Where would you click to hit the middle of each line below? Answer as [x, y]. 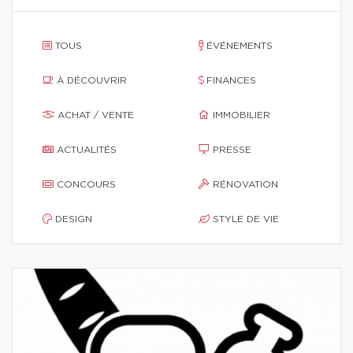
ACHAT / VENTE [96, 115]
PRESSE [232, 150]
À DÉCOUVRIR [92, 80]
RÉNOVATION [245, 184]
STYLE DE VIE [246, 219]
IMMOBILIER [242, 115]
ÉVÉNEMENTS [240, 46]
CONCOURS [86, 184]
